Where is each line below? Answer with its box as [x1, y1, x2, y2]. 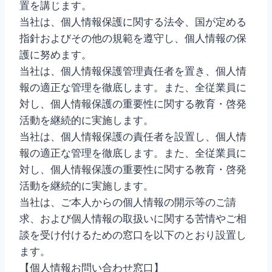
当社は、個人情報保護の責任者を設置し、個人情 [19, 131, 246, 143]
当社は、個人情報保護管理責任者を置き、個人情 [19, 65, 246, 77]
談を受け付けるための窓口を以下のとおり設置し [19, 229, 246, 241]
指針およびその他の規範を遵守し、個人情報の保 [19, 32, 246, 44]
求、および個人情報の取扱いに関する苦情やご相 [19, 212, 246, 225]
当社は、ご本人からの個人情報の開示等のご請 [19, 196, 236, 208]
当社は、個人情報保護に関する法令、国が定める [19, 16, 246, 28]
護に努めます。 [19, 49, 92, 61]
